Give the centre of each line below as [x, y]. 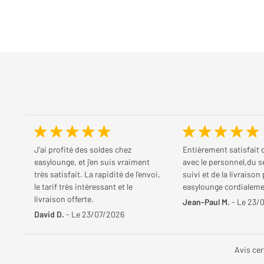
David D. [49, 214]
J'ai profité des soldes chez [83, 149]
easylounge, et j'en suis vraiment [92, 162]
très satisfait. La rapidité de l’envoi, [97, 174]
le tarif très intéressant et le [83, 187]
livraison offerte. [64, 199]
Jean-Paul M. [206, 202]
